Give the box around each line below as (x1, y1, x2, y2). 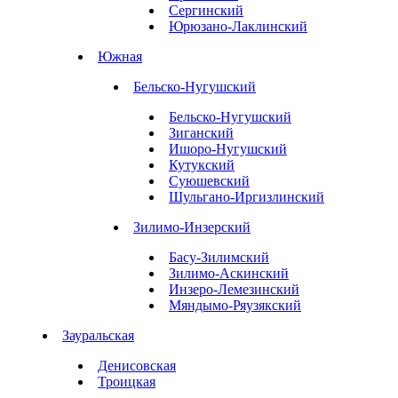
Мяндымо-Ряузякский (169, 297, 301, 313)
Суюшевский (169, 172, 250, 188)
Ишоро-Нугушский (169, 140, 287, 156)
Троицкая (98, 373, 155, 389)
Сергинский (169, 2, 243, 18)
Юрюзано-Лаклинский (169, 18, 307, 34)
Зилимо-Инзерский (133, 219, 251, 235)
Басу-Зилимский (169, 249, 269, 265)
